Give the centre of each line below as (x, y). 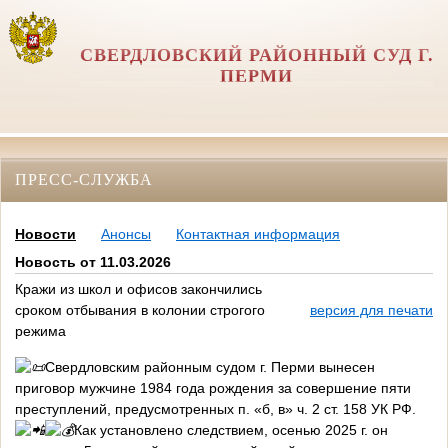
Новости (45, 234)
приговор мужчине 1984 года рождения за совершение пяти (213, 388)
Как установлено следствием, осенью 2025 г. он (231, 430)
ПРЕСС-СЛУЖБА (84, 179)
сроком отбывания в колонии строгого (140, 310)
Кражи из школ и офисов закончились (138, 289)
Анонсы (126, 234)
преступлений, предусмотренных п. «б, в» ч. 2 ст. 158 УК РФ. (215, 409)
